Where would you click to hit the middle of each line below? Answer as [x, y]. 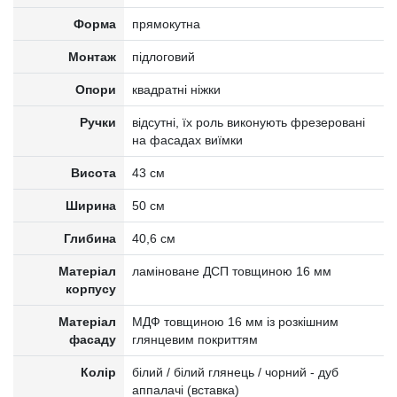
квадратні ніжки [176, 90]
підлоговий [163, 57]
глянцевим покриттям [195, 340]
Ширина [91, 206]
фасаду [93, 340]
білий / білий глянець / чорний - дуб [235, 373]
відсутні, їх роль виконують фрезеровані [248, 123]
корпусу [91, 289]
